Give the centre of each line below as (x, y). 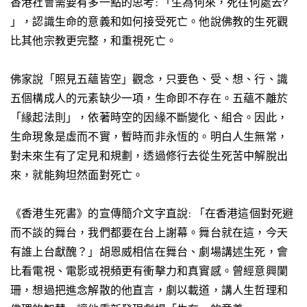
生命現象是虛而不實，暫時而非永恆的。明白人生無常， (149, 136)
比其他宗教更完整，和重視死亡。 (94, 40)
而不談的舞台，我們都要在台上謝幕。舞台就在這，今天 (149, 232)
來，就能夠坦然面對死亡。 (77, 175)
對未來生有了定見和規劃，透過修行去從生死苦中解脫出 (149, 156)
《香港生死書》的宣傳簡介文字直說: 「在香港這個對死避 (152, 213)
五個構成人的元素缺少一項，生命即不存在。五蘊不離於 (149, 98)
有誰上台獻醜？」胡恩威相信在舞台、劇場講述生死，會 (149, 251)
